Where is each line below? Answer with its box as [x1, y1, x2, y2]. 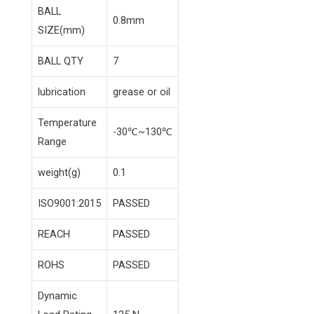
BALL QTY [38, 55, 83, 68]
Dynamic [38, 289, 77, 303]
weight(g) [38, 166, 81, 179]
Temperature [38, 116, 97, 130]
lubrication [38, 86, 86, 99]
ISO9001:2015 [38, 197, 101, 210]
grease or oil [113, 86, 170, 99]
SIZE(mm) [38, 24, 85, 37]
